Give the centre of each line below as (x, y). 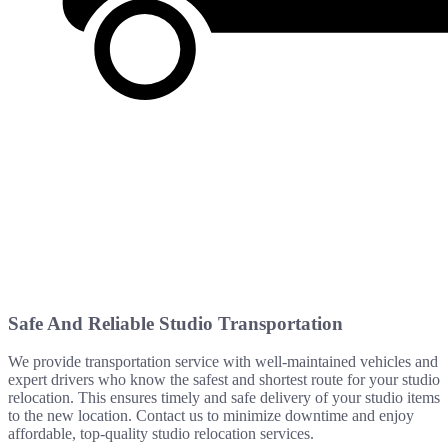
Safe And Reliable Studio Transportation (175, 323)
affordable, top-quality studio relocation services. (161, 434)
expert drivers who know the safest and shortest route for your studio (224, 380)
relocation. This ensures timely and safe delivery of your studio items (224, 398)
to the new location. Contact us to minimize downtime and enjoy (211, 416)
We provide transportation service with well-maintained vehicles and (223, 362)
